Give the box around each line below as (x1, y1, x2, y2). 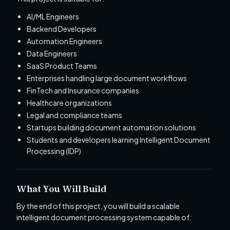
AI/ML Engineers (27, 12, 79, 22)
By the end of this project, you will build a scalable (16, 201, 180, 211)
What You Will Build (16, 182, 107, 196)
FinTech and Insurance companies (27, 86, 139, 95)
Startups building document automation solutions (27, 123, 196, 132)
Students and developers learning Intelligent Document (27, 135, 210, 145)
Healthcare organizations (27, 98, 112, 108)
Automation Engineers (27, 36, 102, 46)
